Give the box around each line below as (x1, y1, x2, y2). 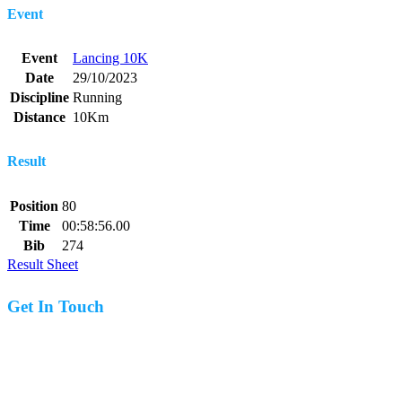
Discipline (10, 90, 69, 106)
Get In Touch (7, 297, 104, 317)
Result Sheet (7, 256, 78, 272)
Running (73, 90, 122, 106)
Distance (13, 109, 66, 126)
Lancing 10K (73, 50, 148, 66)
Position (10, 197, 58, 214)
